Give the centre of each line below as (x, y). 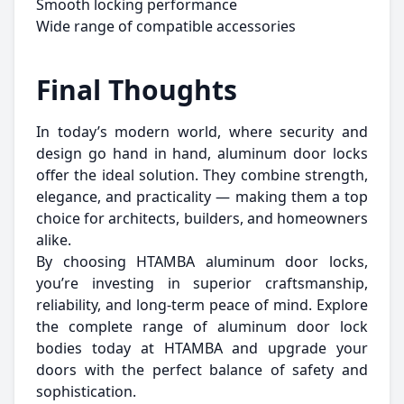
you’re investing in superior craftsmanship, (202, 283)
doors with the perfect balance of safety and (202, 370)
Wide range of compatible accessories (166, 26)
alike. (54, 240)
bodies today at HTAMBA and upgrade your (202, 348)
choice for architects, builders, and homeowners (202, 218)
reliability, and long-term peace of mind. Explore (202, 305)
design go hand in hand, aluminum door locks (202, 153)
